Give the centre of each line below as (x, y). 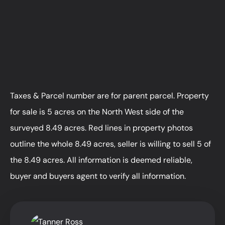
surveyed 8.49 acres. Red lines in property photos (101, 128)
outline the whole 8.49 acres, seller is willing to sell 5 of (110, 144)
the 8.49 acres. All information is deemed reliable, (101, 160)
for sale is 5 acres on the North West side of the (97, 111)
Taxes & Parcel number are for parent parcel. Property (109, 95)
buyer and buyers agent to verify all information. (98, 176)
